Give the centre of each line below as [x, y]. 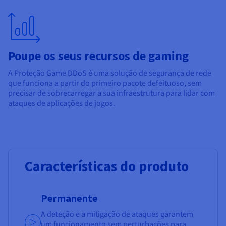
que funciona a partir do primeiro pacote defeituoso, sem [105, 83]
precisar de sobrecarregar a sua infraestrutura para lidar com [111, 94]
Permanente [69, 198]
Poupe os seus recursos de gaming [98, 56]
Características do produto [107, 166]
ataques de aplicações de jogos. [62, 104]
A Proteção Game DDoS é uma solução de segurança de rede [110, 73]
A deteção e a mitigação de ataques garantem [117, 215]
